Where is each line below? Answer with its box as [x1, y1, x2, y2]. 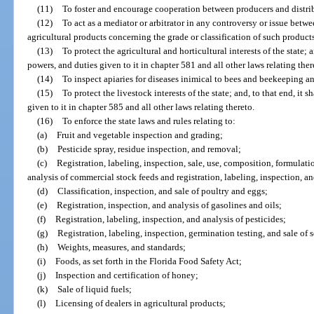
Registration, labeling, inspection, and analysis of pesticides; [55, 213, 286, 224]
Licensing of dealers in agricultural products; [55, 297, 226, 308]
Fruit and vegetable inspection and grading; [56, 129, 223, 140]
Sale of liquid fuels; [57, 283, 132, 294]
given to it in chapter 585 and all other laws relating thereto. [27, 101, 255, 112]
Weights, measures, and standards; [57, 241, 186, 252]
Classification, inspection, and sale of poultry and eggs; [57, 185, 268, 196]
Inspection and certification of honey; [55, 269, 198, 280]
